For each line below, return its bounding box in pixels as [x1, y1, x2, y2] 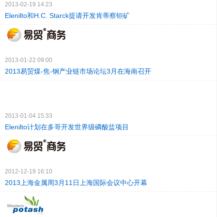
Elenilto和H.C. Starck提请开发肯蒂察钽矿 [5, 12, 130, 20]
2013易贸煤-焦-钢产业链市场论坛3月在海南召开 [5, 67, 151, 76]
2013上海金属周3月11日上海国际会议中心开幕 [5, 179, 147, 187]
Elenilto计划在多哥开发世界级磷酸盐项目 [5, 123, 129, 131]
